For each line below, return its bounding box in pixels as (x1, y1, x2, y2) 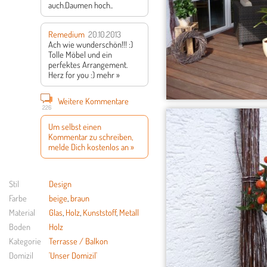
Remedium (48, 29, 85, 39)
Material (9, 207, 35, 218)
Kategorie (9, 235, 41, 246)
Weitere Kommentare (56, 95, 129, 106)
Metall (119, 207, 139, 218)
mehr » (97, 69, 120, 80)
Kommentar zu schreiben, (48, 131, 133, 142)
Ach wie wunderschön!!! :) (48, 39, 133, 49)
